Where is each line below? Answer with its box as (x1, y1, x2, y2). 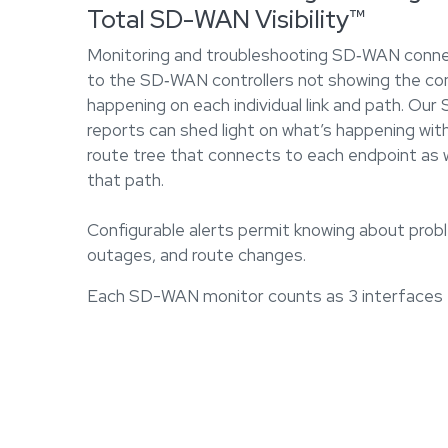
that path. (87, 168, 164, 191)
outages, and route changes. (87, 243, 306, 266)
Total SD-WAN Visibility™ (87, 2, 366, 36)
